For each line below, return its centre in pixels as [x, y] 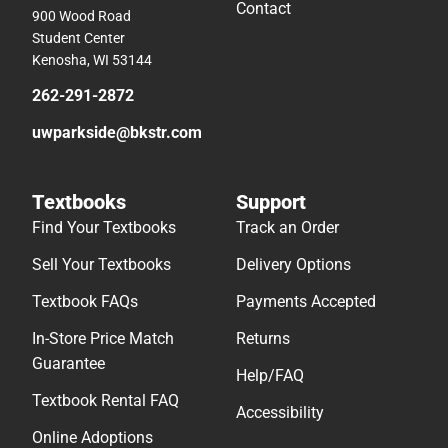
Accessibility [280, 413]
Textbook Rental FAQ [105, 401]
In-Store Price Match [103, 339]
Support [271, 202]
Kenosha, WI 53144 [92, 60]
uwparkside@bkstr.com [117, 133]
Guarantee [68, 364]
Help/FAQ [270, 376]
